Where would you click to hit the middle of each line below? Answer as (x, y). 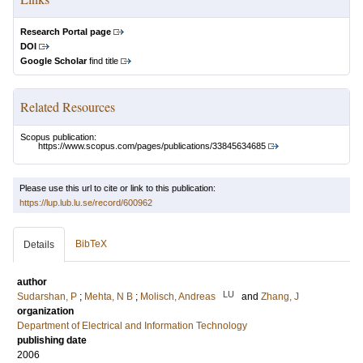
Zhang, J (280, 297)
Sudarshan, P (47, 297)
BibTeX (91, 244)
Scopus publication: (58, 137)
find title (102, 61)
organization (45, 312)
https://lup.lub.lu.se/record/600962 (86, 203)
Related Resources (68, 107)
